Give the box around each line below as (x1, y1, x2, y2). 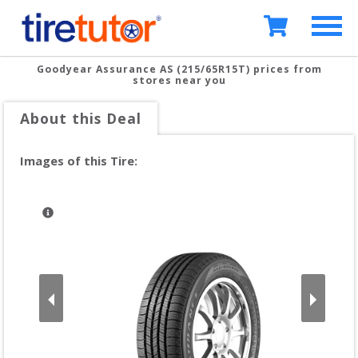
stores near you (132, 74, 226, 87)
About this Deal (20, 109, 141, 128)
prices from (249, 62, 322, 76)
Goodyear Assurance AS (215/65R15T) (36, 62, 250, 76)
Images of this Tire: (20, 153, 137, 169)
